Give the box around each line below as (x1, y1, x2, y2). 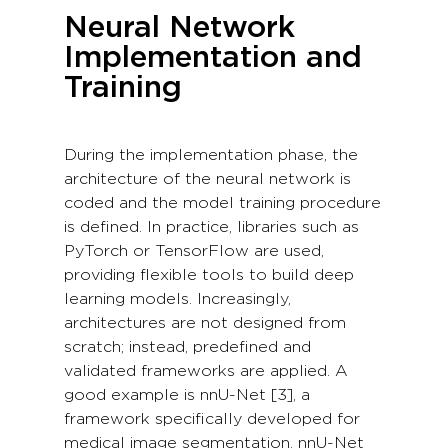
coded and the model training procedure (64, 194, 381, 211)
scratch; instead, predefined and (64, 338, 311, 355)
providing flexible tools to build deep (64, 266, 354, 283)
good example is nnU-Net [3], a (64, 386, 310, 403)
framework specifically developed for (64, 410, 360, 427)
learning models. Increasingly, (64, 290, 291, 307)
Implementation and (64, 42, 362, 73)
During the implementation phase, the (64, 146, 358, 163)
